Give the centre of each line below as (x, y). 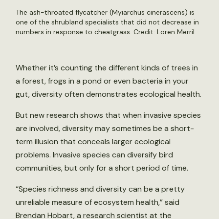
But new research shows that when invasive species (108, 115)
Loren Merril (176, 32)
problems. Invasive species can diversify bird (94, 155)
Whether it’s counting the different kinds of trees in (107, 68)
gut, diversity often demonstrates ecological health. (109, 94)
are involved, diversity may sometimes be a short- (105, 128)
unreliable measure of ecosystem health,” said (98, 202)
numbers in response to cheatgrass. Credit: (86, 32)
